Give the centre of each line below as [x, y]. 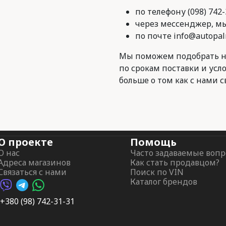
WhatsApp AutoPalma [73, 190]
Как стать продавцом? [175, 162]
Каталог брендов [164, 181]
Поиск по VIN [157, 172]
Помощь [153, 142]
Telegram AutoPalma [55, 190]
